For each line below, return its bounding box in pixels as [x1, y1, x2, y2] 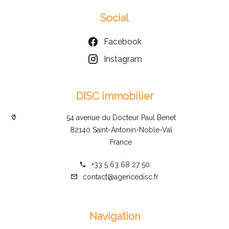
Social [100, 11, 129, 24]
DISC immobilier [76, 89, 153, 102]
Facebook [104, 36, 142, 47]
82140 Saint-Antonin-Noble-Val [70, 125, 172, 134]
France [110, 138, 132, 146]
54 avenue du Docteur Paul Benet [66, 113, 176, 122]
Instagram [103, 54, 142, 64]
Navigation [89, 210, 140, 222]
